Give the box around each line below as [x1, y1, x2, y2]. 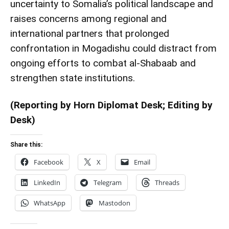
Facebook [34, 157, 63, 167]
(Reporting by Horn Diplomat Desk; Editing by [10, 99, 213, 111]
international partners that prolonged [10, 27, 169, 39]
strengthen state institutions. [10, 72, 135, 84]
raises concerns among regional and [10, 12, 167, 25]
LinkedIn [34, 177, 60, 187]
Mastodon [99, 198, 130, 208]
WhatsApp [34, 198, 65, 208]
